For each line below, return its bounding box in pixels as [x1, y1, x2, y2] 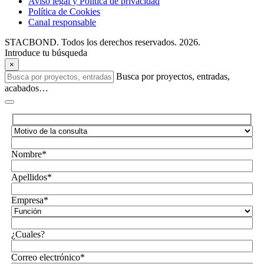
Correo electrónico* [11, 252, 85, 262]
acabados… [5, 83, 48, 94]
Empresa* [11, 194, 48, 205]
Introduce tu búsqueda [5, 48, 87, 58]
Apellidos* [11, 171, 52, 182]
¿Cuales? [11, 229, 45, 239]
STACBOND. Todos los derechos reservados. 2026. [5, 37, 200, 48]
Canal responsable [28, 17, 96, 28]
